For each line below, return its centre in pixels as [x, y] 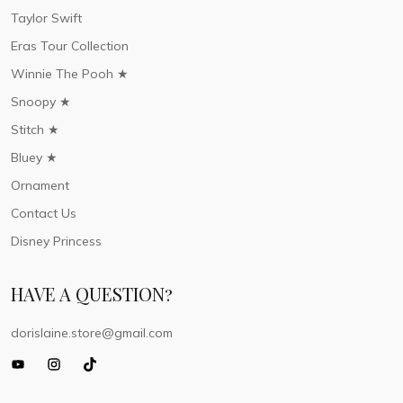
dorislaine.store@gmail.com [92, 333]
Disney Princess [56, 241]
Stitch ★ [35, 130]
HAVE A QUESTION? [92, 294]
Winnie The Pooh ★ [70, 74]
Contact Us [44, 213]
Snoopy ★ [41, 102]
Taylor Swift [46, 18]
